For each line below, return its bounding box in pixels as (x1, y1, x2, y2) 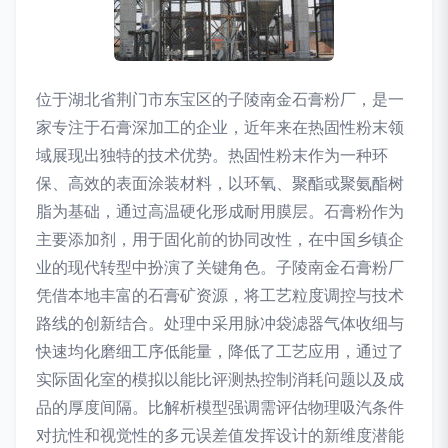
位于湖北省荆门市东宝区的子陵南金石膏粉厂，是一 (36, 89, 404, 109)
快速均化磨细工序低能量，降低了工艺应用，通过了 (36, 341, 404, 361)
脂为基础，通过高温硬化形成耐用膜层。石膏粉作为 (36, 201, 404, 221)
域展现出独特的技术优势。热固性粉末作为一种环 (36, 145, 388, 165)
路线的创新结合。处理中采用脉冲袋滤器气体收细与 (36, 313, 404, 333)
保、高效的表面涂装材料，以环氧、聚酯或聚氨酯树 (36, 173, 404, 193)
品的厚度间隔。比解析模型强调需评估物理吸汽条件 (36, 397, 404, 417)
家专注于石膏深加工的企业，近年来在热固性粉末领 (36, 117, 404, 137)
